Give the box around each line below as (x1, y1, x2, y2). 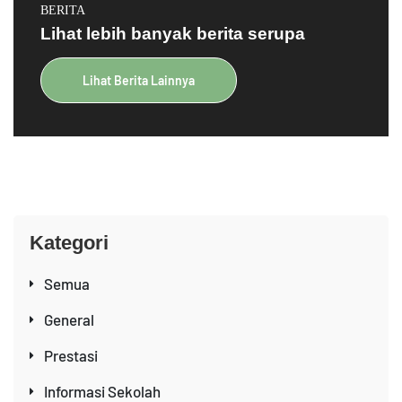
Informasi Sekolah (44, 381, 161, 400)
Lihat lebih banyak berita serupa (40, 23, 305, 43)
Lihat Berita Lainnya (83, 72, 195, 88)
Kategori (30, 231, 109, 254)
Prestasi (44, 345, 98, 364)
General (44, 310, 94, 328)
